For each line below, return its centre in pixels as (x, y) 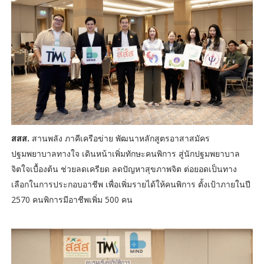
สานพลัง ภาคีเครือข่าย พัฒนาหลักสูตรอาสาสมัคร (119, 138)
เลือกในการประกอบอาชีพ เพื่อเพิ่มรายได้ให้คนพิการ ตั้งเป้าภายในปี (131, 184)
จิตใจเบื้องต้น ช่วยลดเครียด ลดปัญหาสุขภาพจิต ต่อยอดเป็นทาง (124, 169)
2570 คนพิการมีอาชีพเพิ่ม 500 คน (72, 199)
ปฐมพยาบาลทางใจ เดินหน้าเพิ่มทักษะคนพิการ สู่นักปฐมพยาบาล (125, 153)
